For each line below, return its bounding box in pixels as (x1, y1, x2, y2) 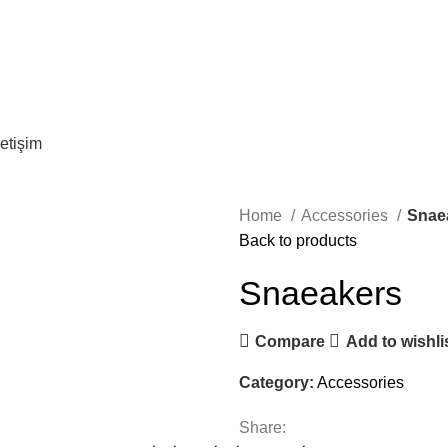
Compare (255, 332, 326, 350)
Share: (239, 419, 286, 436)
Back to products (239, 232, 357, 249)
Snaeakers (239, 274, 402, 312)
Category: (239, 374, 314, 391)
